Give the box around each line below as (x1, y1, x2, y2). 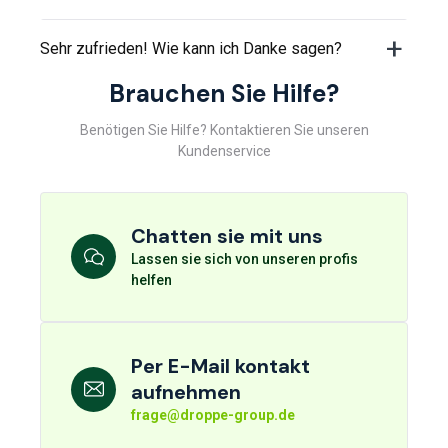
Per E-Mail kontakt (131, 352, 310, 379)
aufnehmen (131, 378, 241, 405)
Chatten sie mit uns (131, 222, 323, 249)
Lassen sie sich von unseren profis (131, 250, 358, 267)
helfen (131, 271, 172, 288)
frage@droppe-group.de (131, 406, 295, 423)
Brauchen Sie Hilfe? (109, 77, 339, 110)
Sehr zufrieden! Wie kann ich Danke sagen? (40, 38, 342, 58)
